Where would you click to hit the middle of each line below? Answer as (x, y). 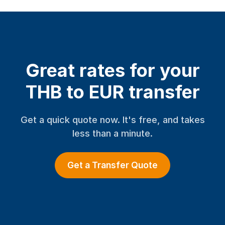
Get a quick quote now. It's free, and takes (113, 120)
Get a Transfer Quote (113, 165)
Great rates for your (113, 70)
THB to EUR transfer (113, 92)
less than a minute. (113, 133)
